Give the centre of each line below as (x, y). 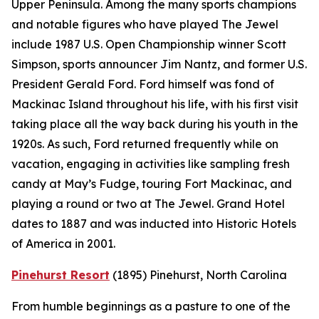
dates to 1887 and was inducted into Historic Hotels (154, 224)
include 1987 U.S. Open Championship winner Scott (149, 45)
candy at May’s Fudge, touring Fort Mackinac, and (152, 184)
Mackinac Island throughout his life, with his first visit (155, 104)
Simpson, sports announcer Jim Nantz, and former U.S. (159, 64)
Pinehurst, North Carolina (218, 275)
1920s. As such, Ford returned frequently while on (145, 144)
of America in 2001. (63, 244)
